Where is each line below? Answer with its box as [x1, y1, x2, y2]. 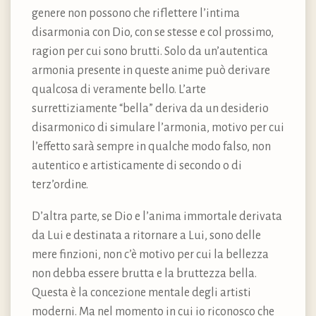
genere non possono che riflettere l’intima [32, 6, 240, 20]
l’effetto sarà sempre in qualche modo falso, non [32, 140, 271, 153]
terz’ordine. [32, 178, 88, 191]
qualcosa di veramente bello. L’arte [32, 83, 206, 96]
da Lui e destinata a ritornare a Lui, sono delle [32, 229, 261, 242]
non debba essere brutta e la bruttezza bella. [32, 267, 257, 280]
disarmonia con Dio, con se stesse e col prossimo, [32, 25, 274, 39]
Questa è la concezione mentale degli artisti [32, 286, 251, 299]
